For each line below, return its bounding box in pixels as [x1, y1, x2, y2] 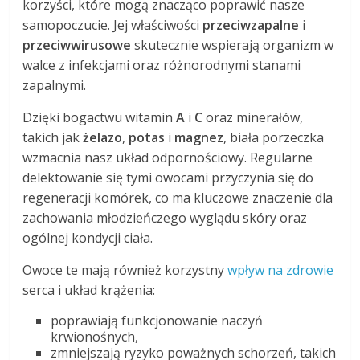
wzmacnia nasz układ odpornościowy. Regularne [22, 149, 313, 167]
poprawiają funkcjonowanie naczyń [51, 312, 264, 330]
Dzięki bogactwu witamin [22, 108, 177, 127]
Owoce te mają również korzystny [22, 261, 228, 280]
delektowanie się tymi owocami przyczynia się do [22, 169, 314, 187]
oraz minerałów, [202, 108, 304, 127]
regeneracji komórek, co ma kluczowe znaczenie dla [22, 189, 333, 207]
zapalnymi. [22, 76, 87, 95]
